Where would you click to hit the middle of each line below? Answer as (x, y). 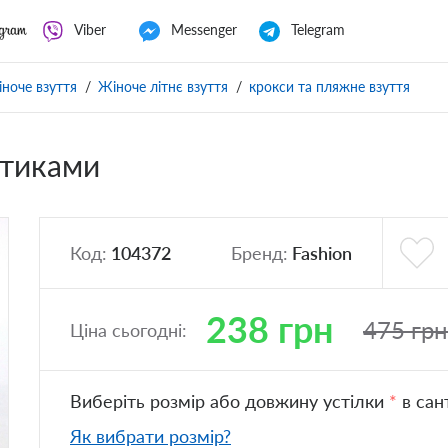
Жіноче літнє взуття (163, 86)
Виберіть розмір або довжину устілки (229, 401)
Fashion (322, 253)
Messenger (204, 30)
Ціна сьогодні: (128, 329)
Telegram (318, 30)
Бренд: (259, 253)
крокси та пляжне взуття (329, 86)
